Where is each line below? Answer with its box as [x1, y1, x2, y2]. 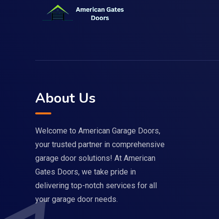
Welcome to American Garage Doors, [35, 126, 160, 135]
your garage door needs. [35, 194, 118, 204]
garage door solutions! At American [35, 153, 155, 163]
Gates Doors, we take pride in [35, 167, 136, 176]
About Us [35, 88, 96, 108]
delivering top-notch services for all [35, 180, 157, 190]
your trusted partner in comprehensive [35, 139, 165, 149]
